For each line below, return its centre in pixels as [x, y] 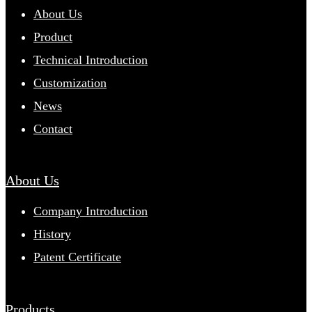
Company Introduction [91, 211]
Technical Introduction [91, 60]
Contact [53, 128]
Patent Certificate [77, 257]
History [52, 234]
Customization [70, 83]
